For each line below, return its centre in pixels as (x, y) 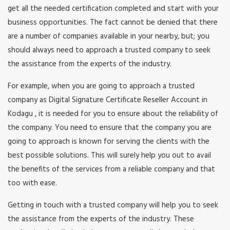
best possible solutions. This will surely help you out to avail (109, 156)
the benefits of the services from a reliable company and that (111, 170)
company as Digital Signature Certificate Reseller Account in (108, 100)
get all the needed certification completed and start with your (113, 9)
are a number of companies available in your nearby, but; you (109, 37)
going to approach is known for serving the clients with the (109, 142)
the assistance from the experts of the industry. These (101, 219)
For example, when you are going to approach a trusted (101, 87)
